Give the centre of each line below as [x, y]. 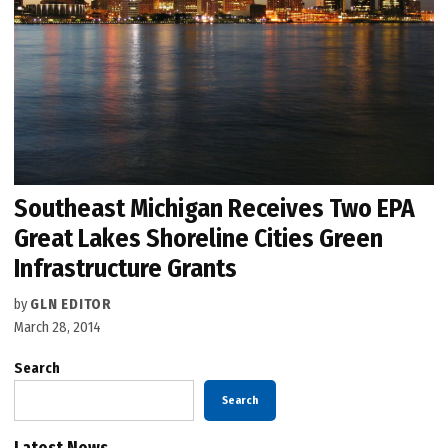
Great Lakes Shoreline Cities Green [199, 239]
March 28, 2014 [58, 328]
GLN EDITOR [71, 305]
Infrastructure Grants [126, 269]
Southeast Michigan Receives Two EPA [215, 209]
